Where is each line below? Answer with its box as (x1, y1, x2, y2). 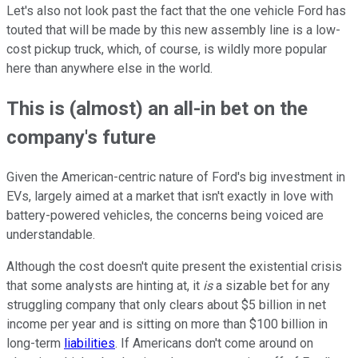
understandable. (6, 227, 95, 243)
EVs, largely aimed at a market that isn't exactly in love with (6, 189, 333, 205)
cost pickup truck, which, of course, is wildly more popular (6, 42, 327, 58)
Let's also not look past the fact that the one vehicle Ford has (6, 3, 346, 19)
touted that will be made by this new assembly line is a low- (6, 22, 340, 38)
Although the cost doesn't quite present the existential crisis (6, 259, 342, 275)
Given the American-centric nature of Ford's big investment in (6, 169, 345, 185)
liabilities (64, 336, 115, 352)
